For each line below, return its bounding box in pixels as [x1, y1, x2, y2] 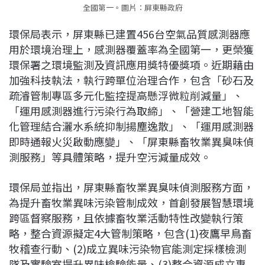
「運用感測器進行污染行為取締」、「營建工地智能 [9, 103, 254, 119]
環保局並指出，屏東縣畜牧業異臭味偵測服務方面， [9, 179, 254, 195]
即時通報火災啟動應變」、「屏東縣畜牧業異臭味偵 [9, 134, 254, 150]
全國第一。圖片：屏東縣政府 [82, 2, 183, 14]
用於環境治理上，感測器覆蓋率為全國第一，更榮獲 [9, 41, 254, 57]
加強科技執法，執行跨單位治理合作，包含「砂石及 [9, 72, 254, 88]
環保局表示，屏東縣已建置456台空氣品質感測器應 [9, 26, 250, 42]
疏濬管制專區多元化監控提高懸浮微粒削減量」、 [9, 88, 243, 104]
